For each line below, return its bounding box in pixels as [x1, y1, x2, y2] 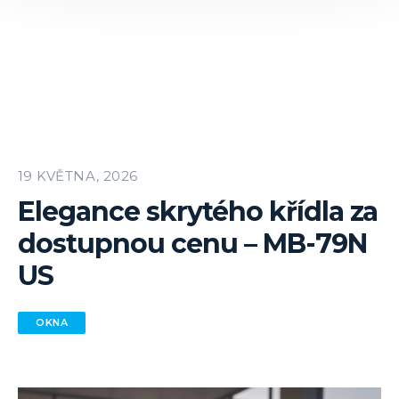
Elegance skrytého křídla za [18, 195, 379, 228]
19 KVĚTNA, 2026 [18, 167, 138, 184]
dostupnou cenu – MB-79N [18, 227, 367, 260]
